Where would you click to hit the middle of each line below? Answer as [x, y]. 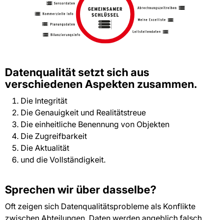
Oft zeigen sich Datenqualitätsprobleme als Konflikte [100, 206]
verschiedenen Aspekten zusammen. [101, 84]
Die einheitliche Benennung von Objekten [95, 124]
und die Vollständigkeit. [63, 159]
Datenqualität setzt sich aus [77, 72]
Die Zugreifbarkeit [54, 136]
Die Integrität [44, 100]
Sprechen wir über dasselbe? [81, 189]
